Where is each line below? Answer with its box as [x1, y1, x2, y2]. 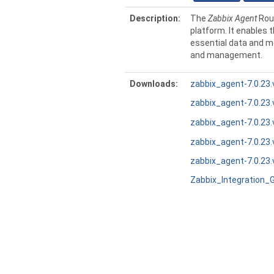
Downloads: [130, 79, 178, 89]
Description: [130, 13, 180, 23]
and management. [190, 50, 262, 60]
